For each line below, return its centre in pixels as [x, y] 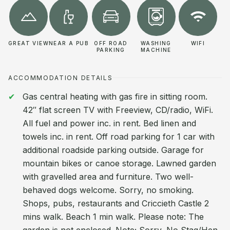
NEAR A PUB [69, 43]
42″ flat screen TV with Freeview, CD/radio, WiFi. [118, 110]
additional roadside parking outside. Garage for [113, 150]
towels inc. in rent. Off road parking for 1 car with [119, 137]
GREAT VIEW [28, 43]
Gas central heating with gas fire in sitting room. [115, 97]
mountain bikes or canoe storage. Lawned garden [119, 163]
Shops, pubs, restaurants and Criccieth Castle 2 [116, 203]
